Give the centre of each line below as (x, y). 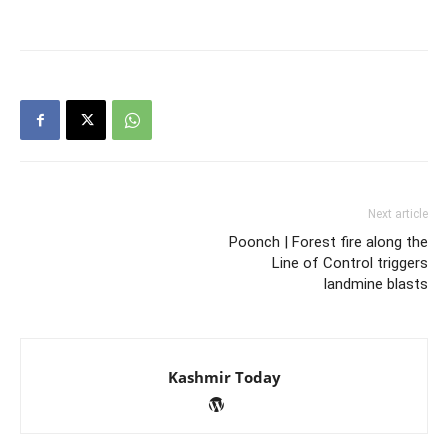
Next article (398, 214)
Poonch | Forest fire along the (328, 242)
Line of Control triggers (350, 263)
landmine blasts (376, 284)
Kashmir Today (224, 377)
